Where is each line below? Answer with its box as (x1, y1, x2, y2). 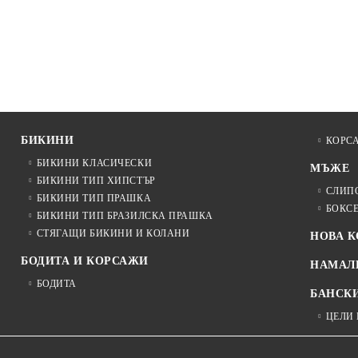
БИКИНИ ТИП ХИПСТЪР (36, 175, 156, 187)
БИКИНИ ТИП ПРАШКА (36, 193, 152, 205)
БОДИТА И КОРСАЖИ (21, 255, 149, 268)
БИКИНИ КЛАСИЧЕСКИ (36, 157, 153, 169)
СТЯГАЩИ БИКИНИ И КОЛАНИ (36, 228, 190, 240)
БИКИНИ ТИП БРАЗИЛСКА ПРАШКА (36, 210, 213, 222)
